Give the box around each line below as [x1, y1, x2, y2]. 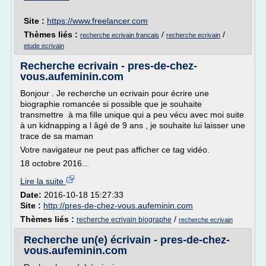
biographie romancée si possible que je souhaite [20, 99, 202, 109]
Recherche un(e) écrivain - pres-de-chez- [24, 234, 230, 246]
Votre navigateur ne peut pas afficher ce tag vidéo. [20, 145, 210, 154]
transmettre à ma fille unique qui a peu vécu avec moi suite [20, 110, 244, 119]
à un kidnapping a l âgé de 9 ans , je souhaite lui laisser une [20, 121, 245, 130]
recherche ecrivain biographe [77, 216, 172, 224]
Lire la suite [20, 176, 66, 186]
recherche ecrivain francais [80, 31, 159, 39]
